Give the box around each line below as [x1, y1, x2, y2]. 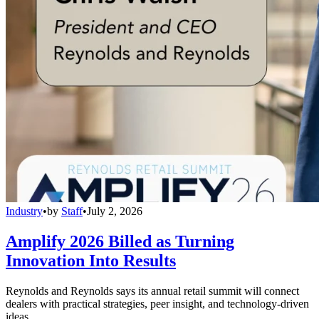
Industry [6, 205, 43, 218]
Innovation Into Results [6, 251, 176, 271]
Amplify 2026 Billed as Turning [6, 232, 234, 251]
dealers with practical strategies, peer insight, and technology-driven [6, 297, 309, 310]
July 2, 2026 [87, 205, 142, 218]
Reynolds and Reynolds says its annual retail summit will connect [6, 284, 299, 297]
